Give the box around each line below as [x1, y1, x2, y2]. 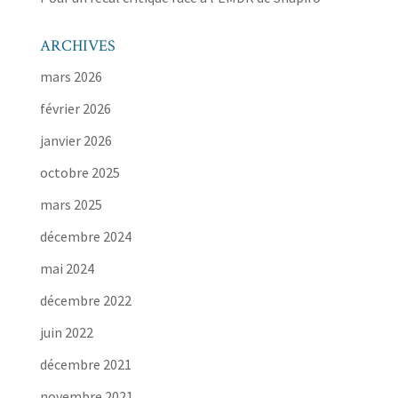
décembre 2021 [39, 354, 131, 373]
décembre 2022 [39, 291, 131, 309]
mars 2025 [39, 195, 102, 213]
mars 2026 [39, 67, 102, 85]
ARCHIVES [39, 35, 115, 56]
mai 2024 [39, 259, 94, 277]
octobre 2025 [39, 163, 120, 181]
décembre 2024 [39, 227, 131, 245]
